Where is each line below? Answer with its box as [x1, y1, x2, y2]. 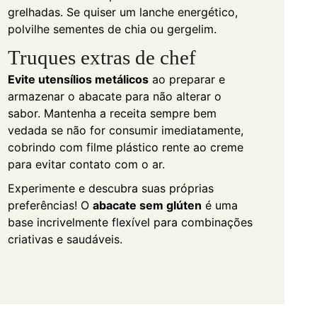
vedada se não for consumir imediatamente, [7, 122, 243, 137]
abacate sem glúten [92, 197, 202, 212]
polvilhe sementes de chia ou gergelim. [7, 21, 217, 36]
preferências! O [7, 197, 93, 212]
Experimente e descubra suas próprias [7, 180, 214, 195]
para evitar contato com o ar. [7, 156, 165, 171]
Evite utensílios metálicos [7, 71, 149, 86]
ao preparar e [148, 71, 225, 86]
